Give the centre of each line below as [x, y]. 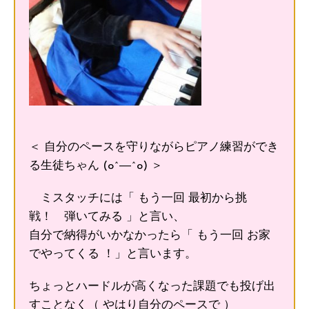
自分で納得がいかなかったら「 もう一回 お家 [150, 235]
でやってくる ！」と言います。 [113, 254]
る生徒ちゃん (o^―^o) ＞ [96, 166]
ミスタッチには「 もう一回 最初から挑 [138, 198]
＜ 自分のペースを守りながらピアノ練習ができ [154, 147]
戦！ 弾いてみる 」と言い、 [107, 217]
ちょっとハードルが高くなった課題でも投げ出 [152, 286]
